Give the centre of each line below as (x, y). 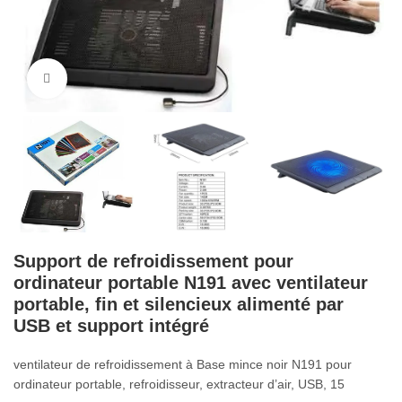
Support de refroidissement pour (154, 261)
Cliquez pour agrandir (122, 78)
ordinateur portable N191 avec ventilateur (191, 282)
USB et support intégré (112, 325)
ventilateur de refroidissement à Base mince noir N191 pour (183, 364)
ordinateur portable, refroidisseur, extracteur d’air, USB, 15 (179, 384)
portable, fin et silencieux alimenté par (179, 304)
